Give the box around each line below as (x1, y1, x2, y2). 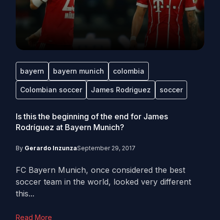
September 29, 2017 (77, 144, 136, 152)
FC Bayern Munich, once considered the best (16, 165, 185, 175)
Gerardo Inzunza (25, 144, 77, 152)
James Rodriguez (91, 85, 151, 94)
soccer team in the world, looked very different (16, 177, 191, 187)
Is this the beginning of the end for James (16, 111, 168, 121)
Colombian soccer (20, 85, 82, 94)
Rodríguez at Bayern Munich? (16, 122, 124, 132)
